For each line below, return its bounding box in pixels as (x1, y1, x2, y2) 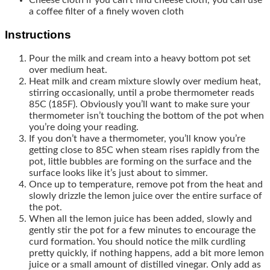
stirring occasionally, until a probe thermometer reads (29, 88, 254, 98)
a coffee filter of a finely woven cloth (29, 6, 184, 16)
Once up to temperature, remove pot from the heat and (29, 180, 263, 190)
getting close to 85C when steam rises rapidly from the (29, 145, 259, 155)
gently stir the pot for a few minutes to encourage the (29, 225, 256, 236)
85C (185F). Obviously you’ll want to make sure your (29, 99, 250, 110)
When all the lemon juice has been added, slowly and (29, 214, 252, 224)
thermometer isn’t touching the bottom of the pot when (29, 111, 264, 121)
